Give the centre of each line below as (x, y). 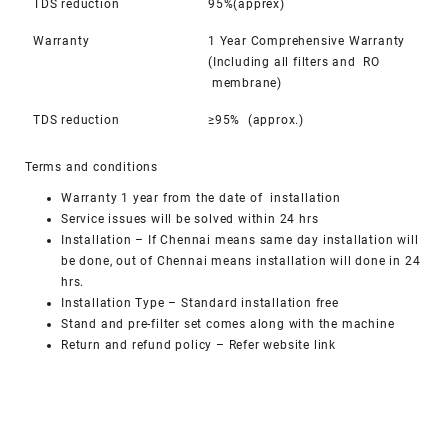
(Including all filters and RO (294, 61)
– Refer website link (274, 344)
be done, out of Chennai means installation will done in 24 (241, 260)
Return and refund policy (137, 344)
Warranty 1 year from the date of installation (201, 197)
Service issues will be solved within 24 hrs (190, 218)
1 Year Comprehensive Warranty (307, 40)
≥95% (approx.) (256, 119)
